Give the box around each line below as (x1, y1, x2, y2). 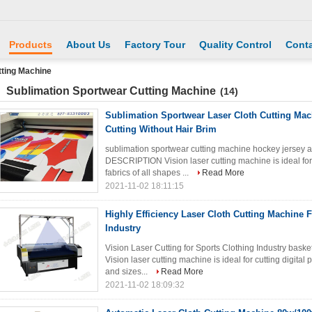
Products (9, 39, 52, 50)
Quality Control (199, 39, 272, 50)
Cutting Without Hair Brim (105, 124, 217, 134)
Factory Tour (125, 39, 185, 50)
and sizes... (105, 267, 150, 276)
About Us (66, 39, 111, 50)
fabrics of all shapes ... (105, 168, 191, 178)
